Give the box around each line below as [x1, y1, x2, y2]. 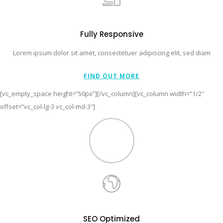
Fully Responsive [80, 28, 143, 39]
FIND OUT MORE [84, 71, 139, 80]
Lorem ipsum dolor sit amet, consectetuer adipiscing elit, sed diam [12, 48, 211, 57]
